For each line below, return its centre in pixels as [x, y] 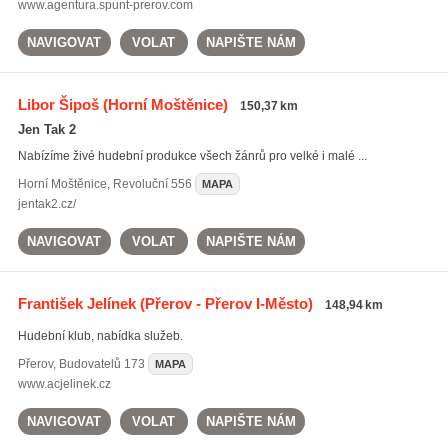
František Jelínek [76, 303]
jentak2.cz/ [46, 204]
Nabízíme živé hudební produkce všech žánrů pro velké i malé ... [192, 156]
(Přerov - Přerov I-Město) [224, 303]
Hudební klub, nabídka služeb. [100, 336]
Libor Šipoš [58, 104]
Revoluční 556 [152, 184]
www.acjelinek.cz [64, 384]
